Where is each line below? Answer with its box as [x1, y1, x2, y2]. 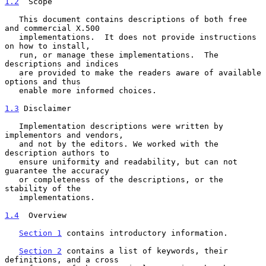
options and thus [5, 77, 81, 86]
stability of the [5, 183, 81, 193]
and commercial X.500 [5, 23, 100, 33]
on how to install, [5, 41, 90, 50]
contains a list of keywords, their [62, 246, 228, 255]
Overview [19, 210, 66, 220]
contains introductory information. [62, 228, 228, 237]
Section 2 [19, 246, 62, 255]
